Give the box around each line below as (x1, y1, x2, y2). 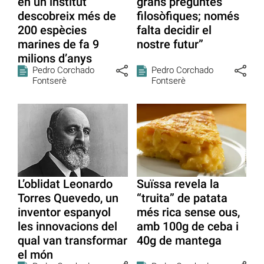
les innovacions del (18, 219, 117, 233)
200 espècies (18, 22, 87, 37)
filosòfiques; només (136, 8, 239, 23)
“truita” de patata (136, 190, 227, 205)
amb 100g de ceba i (136, 219, 239, 233)
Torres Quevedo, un (18, 190, 118, 205)
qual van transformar (18, 233, 127, 247)
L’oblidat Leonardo (18, 176, 113, 191)
